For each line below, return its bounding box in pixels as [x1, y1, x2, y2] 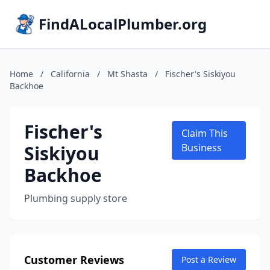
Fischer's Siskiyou [165, 68, 236, 80]
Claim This [181, 127, 228, 140]
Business [181, 141, 222, 154]
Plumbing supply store [24, 192, 127, 205]
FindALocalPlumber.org [39, 14, 207, 34]
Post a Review [181, 254, 236, 265]
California [51, 68, 90, 80]
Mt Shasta [107, 68, 148, 80]
